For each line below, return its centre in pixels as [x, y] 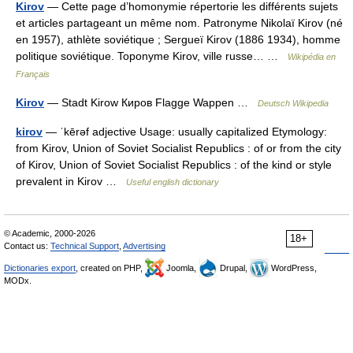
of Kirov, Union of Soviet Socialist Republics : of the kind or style [174, 165]
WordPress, [293, 268]
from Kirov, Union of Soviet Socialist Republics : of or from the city [178, 148]
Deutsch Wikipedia [293, 103]
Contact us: [27, 246]
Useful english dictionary [173, 182]
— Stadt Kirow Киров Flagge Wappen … [151, 102]
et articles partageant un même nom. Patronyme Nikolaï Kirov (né [179, 23]
